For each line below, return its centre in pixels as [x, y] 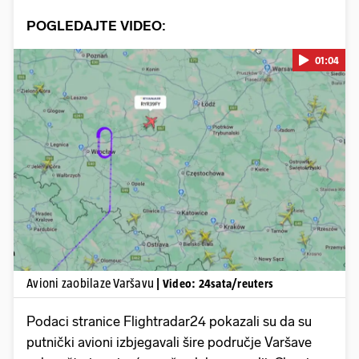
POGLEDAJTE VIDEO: [96, 26]
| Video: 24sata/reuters [215, 284]
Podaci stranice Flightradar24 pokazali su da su [169, 322]
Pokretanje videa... [179, 159]
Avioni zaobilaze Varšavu [92, 284]
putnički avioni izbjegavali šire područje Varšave [169, 343]
